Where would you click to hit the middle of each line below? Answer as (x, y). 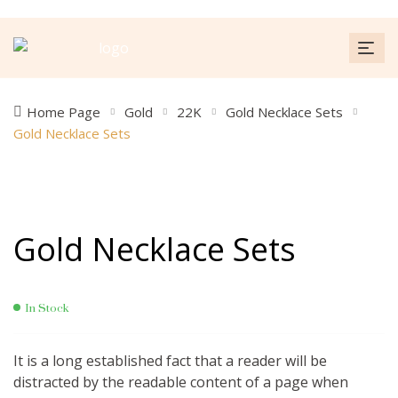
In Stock (47, 308)
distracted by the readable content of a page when (181, 382)
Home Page (64, 112)
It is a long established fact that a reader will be (170, 361)
